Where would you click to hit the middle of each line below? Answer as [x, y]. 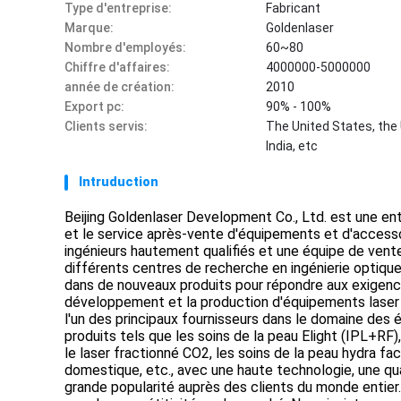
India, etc [292, 146]
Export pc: [94, 107]
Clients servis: [106, 126]
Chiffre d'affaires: [117, 67]
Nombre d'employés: [125, 47]
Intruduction [119, 182]
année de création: [119, 87]
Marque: [89, 28]
